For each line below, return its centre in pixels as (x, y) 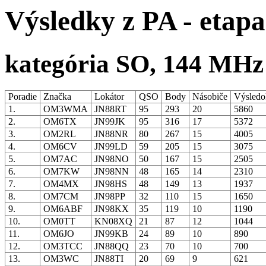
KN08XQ (113, 221)
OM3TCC (63, 246)
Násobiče (210, 97)
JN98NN (112, 172)
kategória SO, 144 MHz (134, 64)
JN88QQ (112, 246)
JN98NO (112, 159)
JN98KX (112, 209)
